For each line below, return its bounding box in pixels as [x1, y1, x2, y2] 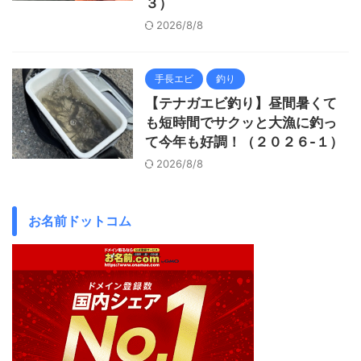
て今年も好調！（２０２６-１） [145, 133, 343, 150]
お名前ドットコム [28, 212, 131, 229]
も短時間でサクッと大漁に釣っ [145, 114, 337, 131]
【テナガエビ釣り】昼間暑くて [145, 94, 337, 111]
